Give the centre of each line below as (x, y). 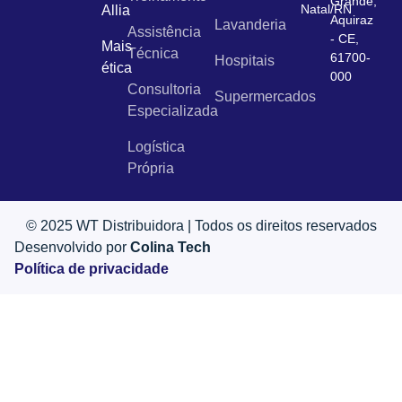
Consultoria (165, 89)
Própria (151, 168)
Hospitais (244, 60)
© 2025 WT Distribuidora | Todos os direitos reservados (201, 225)
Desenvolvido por (72, 247)
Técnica (153, 53)
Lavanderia (250, 24)
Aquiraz (351, 19)
